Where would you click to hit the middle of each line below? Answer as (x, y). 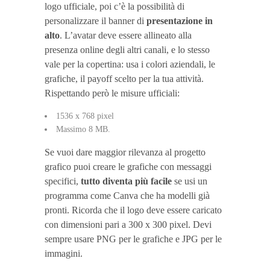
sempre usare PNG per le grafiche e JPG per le (133, 239)
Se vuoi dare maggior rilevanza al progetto (125, 152)
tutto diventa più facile (125, 181)
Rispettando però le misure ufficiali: (112, 93)
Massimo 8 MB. (83, 129)
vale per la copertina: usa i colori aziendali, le (130, 64)
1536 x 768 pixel (85, 116)
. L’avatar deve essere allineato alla (126, 35)
